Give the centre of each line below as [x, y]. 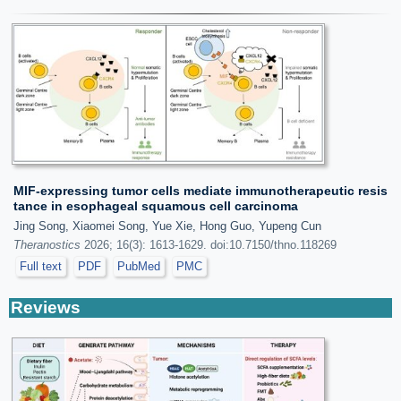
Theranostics [47, 244]
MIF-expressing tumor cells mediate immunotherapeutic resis [200, 190]
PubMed [139, 266]
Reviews [46, 307]
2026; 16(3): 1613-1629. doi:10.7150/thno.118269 [209, 244]
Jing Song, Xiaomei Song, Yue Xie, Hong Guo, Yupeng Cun [167, 226]
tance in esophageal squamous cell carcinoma [156, 205]
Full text [41, 266]
